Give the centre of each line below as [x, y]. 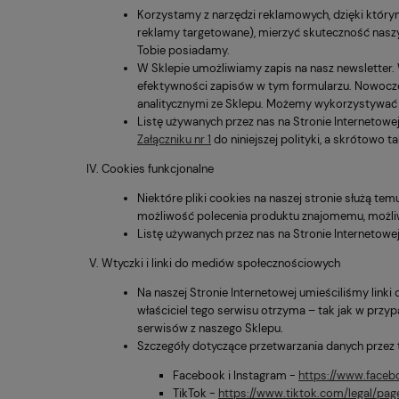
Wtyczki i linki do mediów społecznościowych [221, 264]
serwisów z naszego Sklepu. [210, 329]
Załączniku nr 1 [174, 140]
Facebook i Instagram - [236, 376]
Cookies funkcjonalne [158, 169]
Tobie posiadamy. [183, 51]
